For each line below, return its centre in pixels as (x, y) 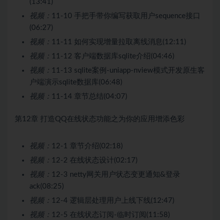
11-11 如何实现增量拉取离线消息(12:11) (119, 42)
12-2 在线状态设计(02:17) (95, 160)
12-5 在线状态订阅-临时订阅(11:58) (111, 215)
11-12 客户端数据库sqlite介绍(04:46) (113, 56)
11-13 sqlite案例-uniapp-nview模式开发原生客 (128, 70)
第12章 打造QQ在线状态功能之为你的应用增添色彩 (100, 119)
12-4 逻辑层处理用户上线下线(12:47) (113, 200)
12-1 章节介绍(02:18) (87, 146)
